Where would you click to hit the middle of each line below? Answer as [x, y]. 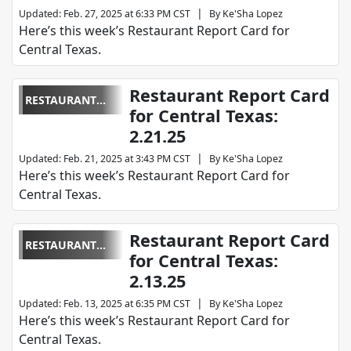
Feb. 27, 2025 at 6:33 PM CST [127, 14]
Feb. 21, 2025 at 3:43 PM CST [127, 159]
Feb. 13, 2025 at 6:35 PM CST [127, 304]
